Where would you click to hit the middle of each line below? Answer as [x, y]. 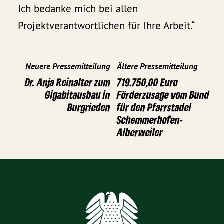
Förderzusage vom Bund [163, 94]
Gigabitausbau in [78, 94]
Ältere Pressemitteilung [157, 66]
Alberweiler [140, 132]
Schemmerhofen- [150, 119]
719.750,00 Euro [147, 82]
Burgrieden [89, 107]
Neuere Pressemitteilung [68, 66]
